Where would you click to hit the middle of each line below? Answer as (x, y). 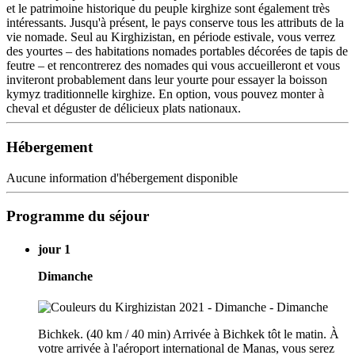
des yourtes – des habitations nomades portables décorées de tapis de (177, 52)
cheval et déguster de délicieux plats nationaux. (124, 109)
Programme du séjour (78, 216)
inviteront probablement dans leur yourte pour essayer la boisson (167, 80)
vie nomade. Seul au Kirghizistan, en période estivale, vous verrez (171, 37)
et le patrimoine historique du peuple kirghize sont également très (168, 9)
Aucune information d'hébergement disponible (122, 177)
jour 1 (54, 249)
